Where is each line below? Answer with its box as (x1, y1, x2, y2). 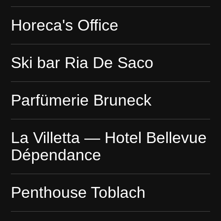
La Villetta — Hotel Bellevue (11, 129, 207, 147)
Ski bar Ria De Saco (11, 54, 154, 72)
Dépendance (11, 146, 102, 164)
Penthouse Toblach (11, 184, 146, 202)
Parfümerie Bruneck (11, 91, 152, 110)
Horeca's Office (11, 16, 119, 35)
